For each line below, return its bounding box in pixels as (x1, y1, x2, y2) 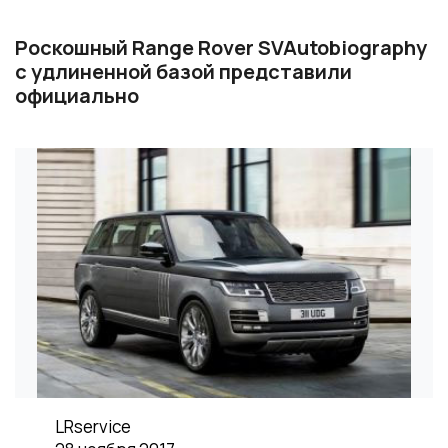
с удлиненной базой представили (15, 58, 352, 85)
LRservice (55, 415, 131, 438)
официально (15, 82, 139, 109)
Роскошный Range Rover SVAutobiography (15, 34, 427, 61)
